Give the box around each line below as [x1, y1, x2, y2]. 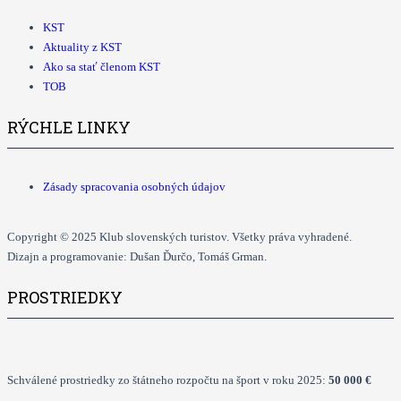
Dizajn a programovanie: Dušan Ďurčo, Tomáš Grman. [7, 249, 267, 263]
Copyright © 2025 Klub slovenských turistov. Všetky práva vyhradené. [7, 229, 352, 243]
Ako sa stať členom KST [43, 60, 160, 74]
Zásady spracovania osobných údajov [43, 179, 226, 193]
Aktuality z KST [43, 40, 122, 55]
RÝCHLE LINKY [7, 116, 131, 139]
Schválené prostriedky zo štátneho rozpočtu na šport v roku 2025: [7, 372, 328, 387]
